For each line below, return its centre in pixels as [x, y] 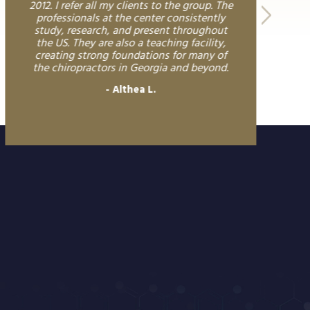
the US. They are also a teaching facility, [131, 43]
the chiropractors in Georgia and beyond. [131, 68]
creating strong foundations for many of [131, 56]
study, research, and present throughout [131, 31]
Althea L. [134, 90]
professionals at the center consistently [131, 18]
